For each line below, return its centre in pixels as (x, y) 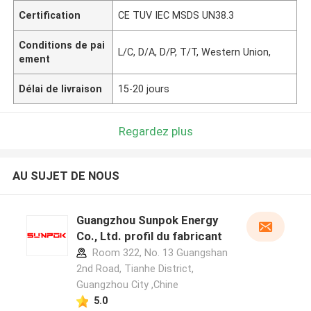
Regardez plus (155, 131)
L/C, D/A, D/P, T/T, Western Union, (195, 52)
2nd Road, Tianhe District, (135, 269)
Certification (50, 15)
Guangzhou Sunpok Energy (147, 220)
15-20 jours (144, 89)
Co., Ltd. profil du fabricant (149, 236)
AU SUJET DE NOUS (66, 176)
